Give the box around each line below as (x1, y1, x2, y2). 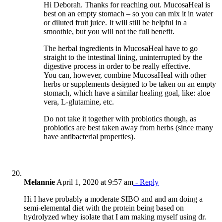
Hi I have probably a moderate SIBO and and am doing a (24, 194, 203, 203)
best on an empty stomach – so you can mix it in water (44, 9, 213, 18)
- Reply (133, 177, 159, 186)
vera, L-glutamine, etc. (44, 97, 114, 106)
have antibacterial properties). (44, 132, 135, 141)
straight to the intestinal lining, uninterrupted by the (44, 53, 202, 61)
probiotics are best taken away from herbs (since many (44, 123, 213, 132)
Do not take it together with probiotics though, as (44, 114, 196, 123)
